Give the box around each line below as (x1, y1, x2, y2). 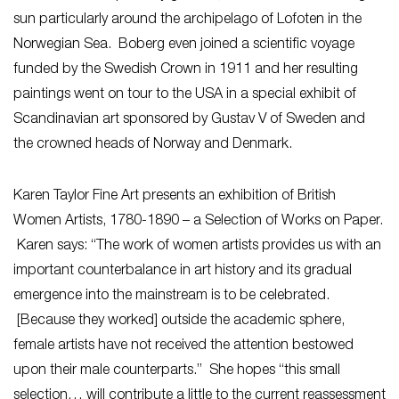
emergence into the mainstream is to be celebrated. (13, 289, 330, 304)
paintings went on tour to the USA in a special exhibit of (13, 87, 356, 102)
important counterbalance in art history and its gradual (13, 264, 352, 279)
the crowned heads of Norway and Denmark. (13, 137, 292, 152)
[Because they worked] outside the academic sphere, (13, 313, 345, 329)
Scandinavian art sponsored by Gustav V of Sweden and (13, 112, 365, 127)
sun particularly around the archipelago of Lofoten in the (13, 12, 362, 28)
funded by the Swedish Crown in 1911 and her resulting (13, 62, 358, 77)
